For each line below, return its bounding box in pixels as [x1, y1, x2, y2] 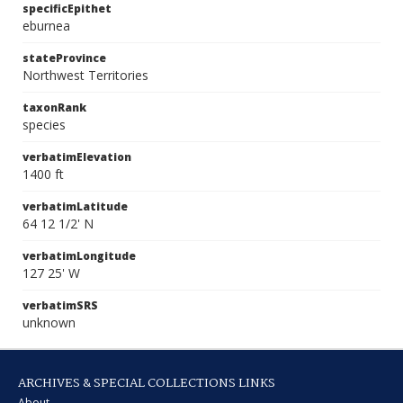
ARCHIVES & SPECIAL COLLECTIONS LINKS [18, 373, 275, 393]
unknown [22, 314, 76, 331]
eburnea [22, 17, 70, 34]
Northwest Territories [22, 67, 148, 84]
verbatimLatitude [22, 199, 128, 214]
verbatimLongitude [22, 248, 136, 264]
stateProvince [22, 50, 106, 66]
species [22, 116, 66, 133]
